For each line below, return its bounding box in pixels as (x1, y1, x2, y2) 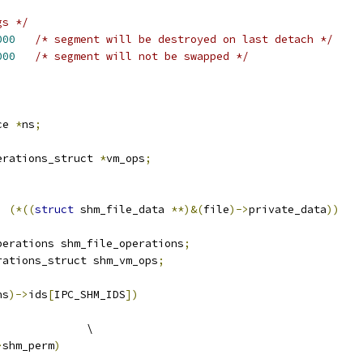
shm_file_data (74, 203, 171, 216)
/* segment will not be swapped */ (35, 49, 249, 63)
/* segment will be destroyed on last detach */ (35, 32, 333, 46)
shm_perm (2, 339, 54, 352)
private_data (249, 203, 327, 216)
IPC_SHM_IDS (54, 288, 126, 301)
